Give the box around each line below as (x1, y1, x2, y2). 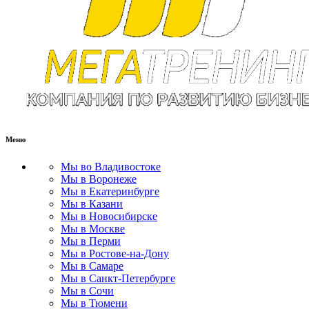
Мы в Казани (61, 197, 123, 210)
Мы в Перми (61, 235, 121, 247)
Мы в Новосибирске (61, 210, 157, 222)
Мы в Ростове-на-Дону (61, 247, 169, 259)
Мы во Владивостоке (61, 160, 161, 172)
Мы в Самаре (61, 259, 123, 272)
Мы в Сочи (61, 284, 114, 297)
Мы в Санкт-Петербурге (61, 272, 175, 284)
